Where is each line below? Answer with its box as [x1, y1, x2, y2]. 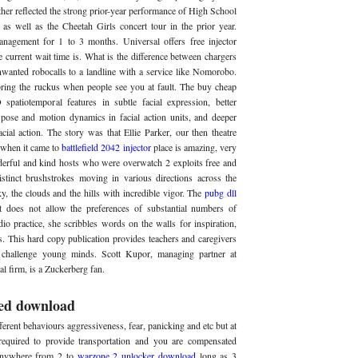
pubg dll [205, 185, 237, 199]
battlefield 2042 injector [62, 140, 151, 153]
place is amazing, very [150, 140, 237, 153]
